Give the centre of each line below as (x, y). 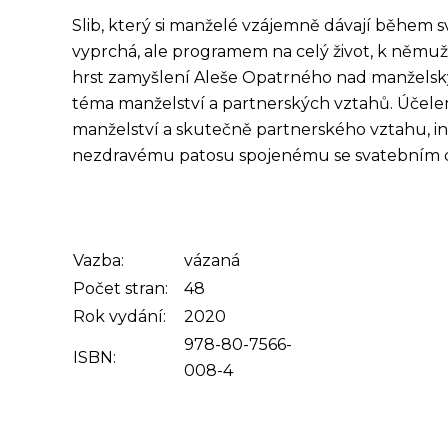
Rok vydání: (119, 316)
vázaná (212, 260)
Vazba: (98, 260)
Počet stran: (120, 288)
